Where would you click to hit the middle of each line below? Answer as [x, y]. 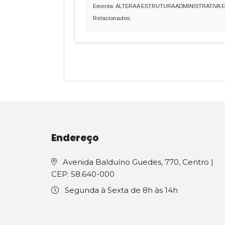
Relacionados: [112, 18]
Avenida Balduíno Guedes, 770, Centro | [137, 162]
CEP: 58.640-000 [83, 174]
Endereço [75, 138]
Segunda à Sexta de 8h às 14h [120, 190]
